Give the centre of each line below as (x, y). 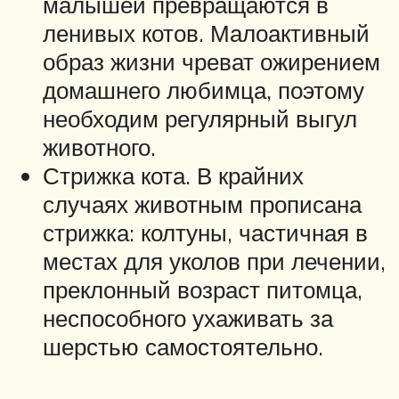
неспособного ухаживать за (188, 318)
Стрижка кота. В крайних (173, 175)
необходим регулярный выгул (200, 118)
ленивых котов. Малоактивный (206, 33)
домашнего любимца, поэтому (204, 90)
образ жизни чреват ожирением (212, 61)
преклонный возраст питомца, (203, 289)
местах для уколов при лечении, (214, 261)
